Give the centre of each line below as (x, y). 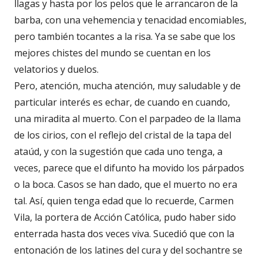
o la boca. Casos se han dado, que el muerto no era (126, 184)
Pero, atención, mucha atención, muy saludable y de (127, 85)
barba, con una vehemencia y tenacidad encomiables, (130, 20)
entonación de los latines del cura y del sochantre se (128, 250)
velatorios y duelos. (56, 69)
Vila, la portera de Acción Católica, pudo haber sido (125, 217)
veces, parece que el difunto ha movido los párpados (129, 168)
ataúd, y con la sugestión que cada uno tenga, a (118, 151)
